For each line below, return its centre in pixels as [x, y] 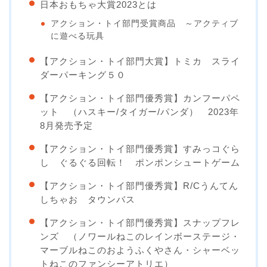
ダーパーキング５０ [83, 75]
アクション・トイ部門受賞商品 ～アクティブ [145, 24]
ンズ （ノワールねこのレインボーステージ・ [140, 237]
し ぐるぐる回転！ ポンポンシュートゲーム [140, 163]
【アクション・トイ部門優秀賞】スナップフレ [140, 223]
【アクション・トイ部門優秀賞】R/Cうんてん [139, 186]
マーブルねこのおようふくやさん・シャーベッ [140, 250]
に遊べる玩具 [78, 36]
